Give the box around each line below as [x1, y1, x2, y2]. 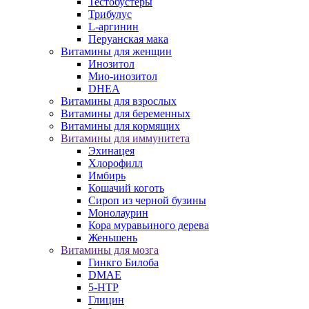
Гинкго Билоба [88, 257, 159, 268]
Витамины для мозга [61, 244, 159, 256]
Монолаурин [88, 207, 148, 219]
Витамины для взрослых [61, 95, 177, 107]
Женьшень [88, 232, 137, 243]
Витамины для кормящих [61, 120, 180, 132]
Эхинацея [88, 145, 134, 157]
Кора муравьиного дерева [88, 219, 209, 231]
